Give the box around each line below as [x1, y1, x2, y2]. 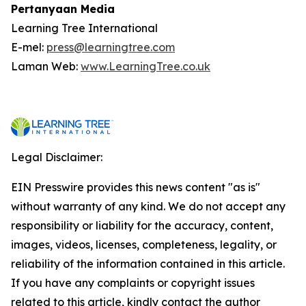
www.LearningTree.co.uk [81, 59, 210, 73]
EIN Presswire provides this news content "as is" [11, 180, 260, 194]
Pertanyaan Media [11, 1, 115, 16]
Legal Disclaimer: [11, 150, 102, 164]
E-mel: [11, 40, 46, 54]
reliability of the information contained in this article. [11, 256, 285, 270]
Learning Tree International [11, 20, 158, 35]
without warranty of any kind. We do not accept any [11, 199, 286, 213]
